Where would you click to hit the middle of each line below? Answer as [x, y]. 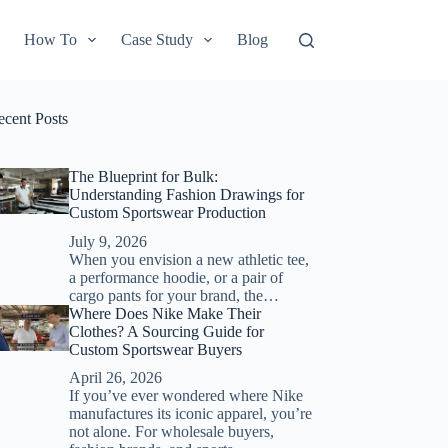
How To [50, 39]
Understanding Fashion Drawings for [186, 194]
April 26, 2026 [115, 378]
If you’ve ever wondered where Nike [185, 396]
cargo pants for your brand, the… [173, 295]
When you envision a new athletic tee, [188, 259]
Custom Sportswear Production [167, 212]
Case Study [156, 39]
